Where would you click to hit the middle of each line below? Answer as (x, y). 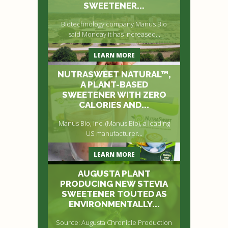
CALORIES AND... (114, 105)
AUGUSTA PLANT (114, 173)
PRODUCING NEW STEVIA (114, 183)
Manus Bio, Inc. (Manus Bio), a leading (114, 123)
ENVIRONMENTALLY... (114, 204)
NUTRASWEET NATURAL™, (114, 74)
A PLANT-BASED (114, 84)
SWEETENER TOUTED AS (114, 194)
